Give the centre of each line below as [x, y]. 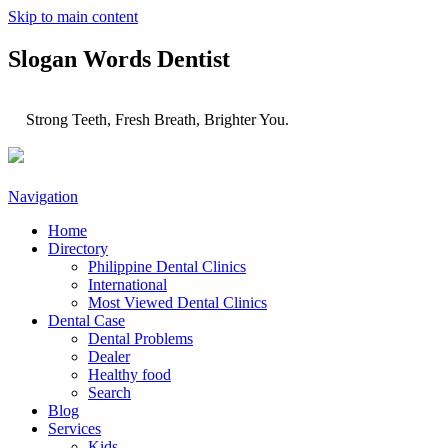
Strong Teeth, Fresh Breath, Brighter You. [157, 119]
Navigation [43, 197]
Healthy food [129, 375]
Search [109, 393]
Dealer [109, 357]
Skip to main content [73, 16]
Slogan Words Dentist [119, 58]
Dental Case [86, 321]
